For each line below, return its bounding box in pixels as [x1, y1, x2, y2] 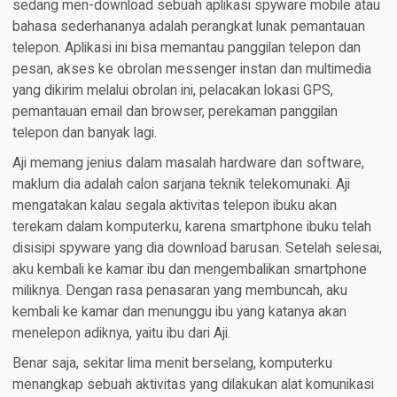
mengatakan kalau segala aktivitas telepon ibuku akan [12, 198, 337, 214]
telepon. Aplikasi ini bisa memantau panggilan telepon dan [12, 40, 361, 57]
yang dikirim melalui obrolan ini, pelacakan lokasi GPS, [12, 82, 333, 99]
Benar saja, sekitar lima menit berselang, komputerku [12, 355, 332, 372]
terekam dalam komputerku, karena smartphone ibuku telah [12, 219, 371, 236]
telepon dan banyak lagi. [12, 125, 157, 142]
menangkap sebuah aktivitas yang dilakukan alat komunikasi [12, 377, 374, 393]
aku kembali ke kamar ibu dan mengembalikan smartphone [12, 261, 367, 278]
